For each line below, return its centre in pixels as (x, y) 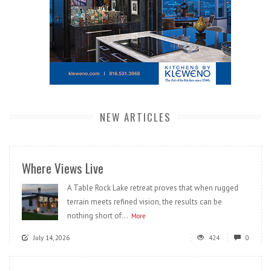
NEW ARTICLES (135, 117)
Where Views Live (63, 168)
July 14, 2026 (51, 237)
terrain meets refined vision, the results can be (145, 201)
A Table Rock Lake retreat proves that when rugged (153, 188)
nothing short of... (98, 215)
